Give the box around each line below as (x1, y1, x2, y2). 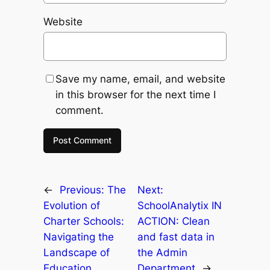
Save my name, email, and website (55, 73, 225, 86)
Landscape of (43, 246, 110, 259)
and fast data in (137, 231, 215, 243)
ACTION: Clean (137, 215, 210, 228)
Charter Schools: (43, 215, 124, 228)
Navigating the (43, 231, 114, 243)
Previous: (59, 184, 107, 196)
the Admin (137, 246, 187, 259)
